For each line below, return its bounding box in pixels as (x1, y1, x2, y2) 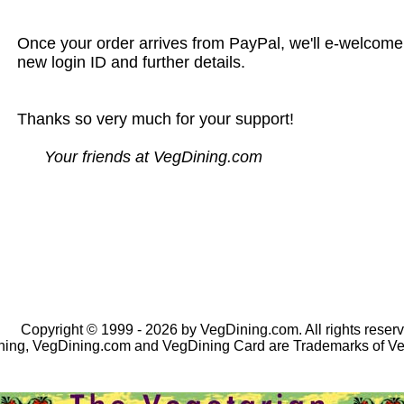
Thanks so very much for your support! (17, 110, 294, 128)
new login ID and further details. (17, 53, 245, 71)
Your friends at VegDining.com (44, 148, 262, 166)
